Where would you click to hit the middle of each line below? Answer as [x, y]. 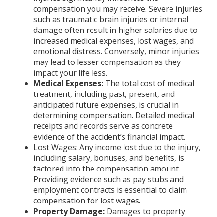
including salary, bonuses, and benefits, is [108, 158]
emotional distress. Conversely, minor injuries [116, 52]
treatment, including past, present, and [104, 94]
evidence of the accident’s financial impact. [109, 137]
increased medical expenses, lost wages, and [113, 41]
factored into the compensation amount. [107, 169]
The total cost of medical [148, 84]
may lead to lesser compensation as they [107, 62]
